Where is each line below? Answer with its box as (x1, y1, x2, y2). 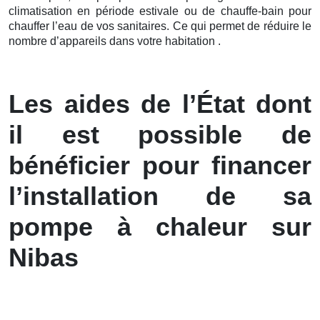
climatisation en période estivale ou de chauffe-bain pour (9, 4, 311, 17)
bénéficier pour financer (9, 150, 311, 180)
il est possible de (9, 119, 311, 149)
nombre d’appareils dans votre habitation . (9, 34, 221, 47)
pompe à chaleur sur (9, 211, 311, 241)
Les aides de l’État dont (9, 89, 311, 119)
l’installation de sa (9, 181, 311, 211)
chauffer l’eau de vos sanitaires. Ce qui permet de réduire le (9, 19, 311, 32)
